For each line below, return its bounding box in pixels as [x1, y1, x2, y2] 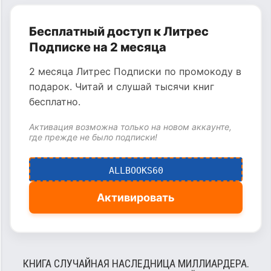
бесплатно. [29, 96, 80, 108]
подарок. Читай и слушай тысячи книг [29, 80, 214, 93]
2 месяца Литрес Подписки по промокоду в [29, 65, 241, 77]
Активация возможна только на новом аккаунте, [29, 122, 232, 132]
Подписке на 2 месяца [29, 40, 166, 54]
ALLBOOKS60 [108, 165, 163, 176]
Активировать [97, 191, 175, 204]
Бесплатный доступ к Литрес [29, 24, 209, 39]
